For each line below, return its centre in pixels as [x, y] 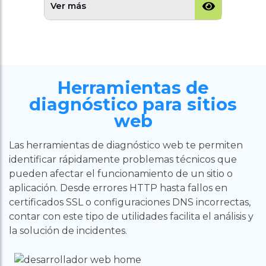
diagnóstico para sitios [133, 104]
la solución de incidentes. [68, 230]
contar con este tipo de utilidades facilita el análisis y [131, 216]
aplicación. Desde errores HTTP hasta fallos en [118, 188]
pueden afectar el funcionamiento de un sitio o [121, 173]
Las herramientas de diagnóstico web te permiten [126, 145]
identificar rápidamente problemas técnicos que [123, 159]
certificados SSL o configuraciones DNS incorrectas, [130, 202]
